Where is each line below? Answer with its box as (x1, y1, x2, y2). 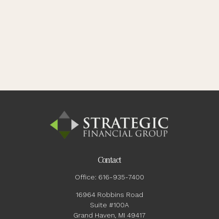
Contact (98, 154, 121, 166)
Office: (75, 173, 98, 181)
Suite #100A (90, 201, 129, 209)
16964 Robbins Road (76, 191, 143, 198)
